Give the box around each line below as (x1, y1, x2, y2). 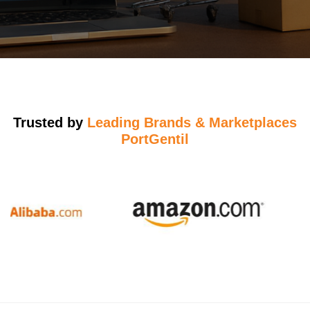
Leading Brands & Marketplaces (87, 115, 297, 130)
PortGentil (121, 131, 189, 147)
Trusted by (13, 115, 87, 130)
